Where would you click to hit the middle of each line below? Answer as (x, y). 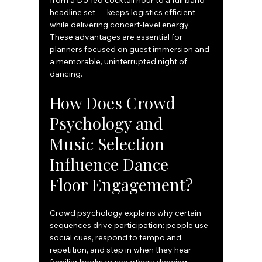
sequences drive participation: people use (130, 225)
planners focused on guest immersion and (131, 49)
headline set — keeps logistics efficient (124, 13)
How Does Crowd (115, 103)
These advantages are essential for (117, 37)
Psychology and (109, 123)
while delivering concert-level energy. (121, 25)
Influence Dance (111, 164)
